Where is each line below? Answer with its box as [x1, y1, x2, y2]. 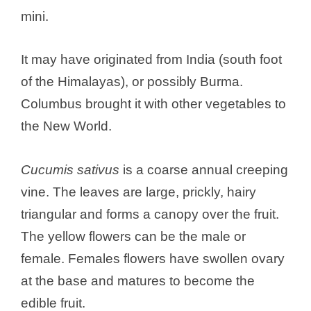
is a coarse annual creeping [119, 162, 288, 177]
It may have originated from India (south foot [21, 52, 282, 67]
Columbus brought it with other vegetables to [21, 96, 286, 112]
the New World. [21, 119, 112, 134]
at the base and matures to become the [21, 273, 255, 288]
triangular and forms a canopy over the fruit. [21, 206, 279, 221]
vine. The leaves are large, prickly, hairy [21, 184, 256, 199]
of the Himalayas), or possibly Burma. [21, 74, 243, 90]
